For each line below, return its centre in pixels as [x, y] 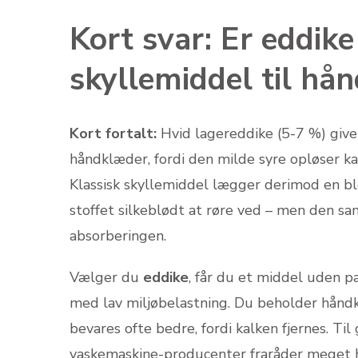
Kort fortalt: [113, 133]
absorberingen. [118, 235]
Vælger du [106, 277]
